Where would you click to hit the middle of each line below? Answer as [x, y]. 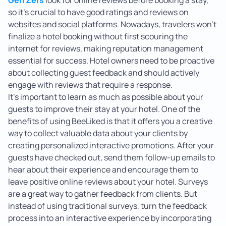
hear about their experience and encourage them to [103, 170]
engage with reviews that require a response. [90, 85]
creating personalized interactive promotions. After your [111, 146]
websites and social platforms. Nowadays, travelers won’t [112, 24]
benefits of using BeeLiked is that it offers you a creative [110, 121]
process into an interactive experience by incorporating [110, 218]
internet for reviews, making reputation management [106, 49]
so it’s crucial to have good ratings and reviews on [98, 12]
